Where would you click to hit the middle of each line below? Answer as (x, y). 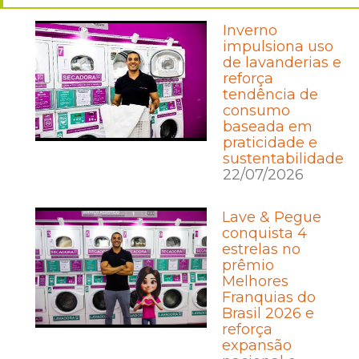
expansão (257, 345)
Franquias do (269, 297)
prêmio (248, 265)
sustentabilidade (283, 158)
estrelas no (262, 249)
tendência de (270, 94)
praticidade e (270, 142)
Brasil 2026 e (268, 313)
